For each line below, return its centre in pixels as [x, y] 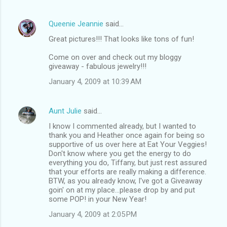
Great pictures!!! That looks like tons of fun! [121, 39]
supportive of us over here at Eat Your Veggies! [128, 144]
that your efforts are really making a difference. [127, 172]
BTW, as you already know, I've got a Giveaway [125, 181]
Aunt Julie [65, 111]
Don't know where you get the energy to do [120, 153]
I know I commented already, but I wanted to [122, 126]
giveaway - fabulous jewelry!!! [98, 66]
